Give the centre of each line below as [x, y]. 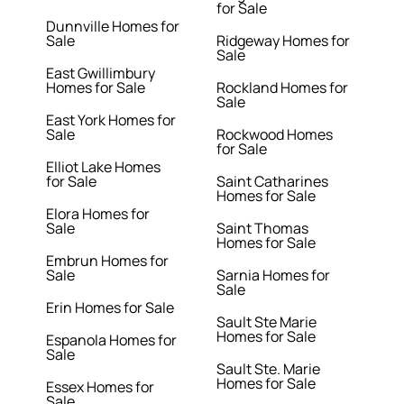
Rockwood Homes [274, 135]
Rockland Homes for [282, 88]
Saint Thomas [262, 229]
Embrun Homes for [108, 261]
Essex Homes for [101, 387]
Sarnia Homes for [273, 275]
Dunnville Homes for [113, 27]
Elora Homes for [98, 214]
